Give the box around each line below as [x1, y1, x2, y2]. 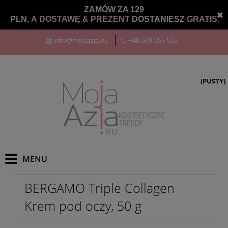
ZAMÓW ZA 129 [84, 5, 144, 14]
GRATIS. [187, 15, 219, 23]
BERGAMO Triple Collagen [24, 179, 175, 196]
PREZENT [91, 15, 132, 23]
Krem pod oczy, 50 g [24, 197, 141, 214]
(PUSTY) [201, 76, 225, 85]
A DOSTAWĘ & [31, 15, 91, 23]
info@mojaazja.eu [54, 37, 108, 44]
